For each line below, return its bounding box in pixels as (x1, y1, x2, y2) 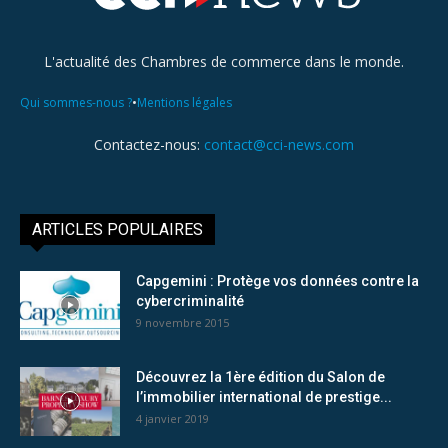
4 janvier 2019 (136, 410, 209, 426)
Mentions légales (137, 93, 232, 111)
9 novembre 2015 (136, 314, 229, 330)
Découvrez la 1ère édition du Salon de (136, 368, 385, 385)
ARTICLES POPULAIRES (32, 219, 203, 239)
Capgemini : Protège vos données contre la (136, 272, 419, 289)
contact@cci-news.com (204, 134, 354, 154)
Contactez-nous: (94, 134, 204, 154)
